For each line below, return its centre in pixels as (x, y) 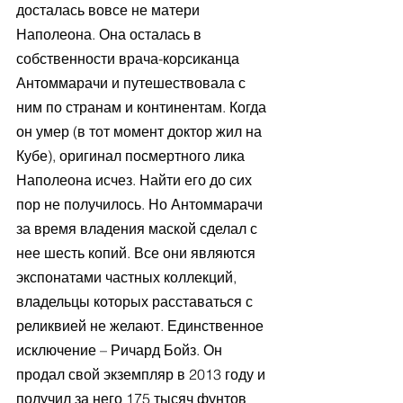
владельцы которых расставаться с (136, 302)
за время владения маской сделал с (139, 229)
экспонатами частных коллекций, (128, 278)
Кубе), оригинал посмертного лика (132, 156)
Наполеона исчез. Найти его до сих (136, 180)
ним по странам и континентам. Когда (143, 107)
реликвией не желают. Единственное (142, 326)
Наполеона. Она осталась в (111, 35)
